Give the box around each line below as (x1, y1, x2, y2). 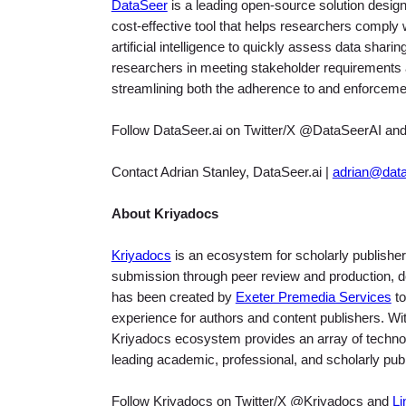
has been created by (111, 290, 236, 305)
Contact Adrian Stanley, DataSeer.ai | (111, 165, 333, 180)
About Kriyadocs (111, 207, 218, 222)
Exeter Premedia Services (235, 290, 391, 305)
